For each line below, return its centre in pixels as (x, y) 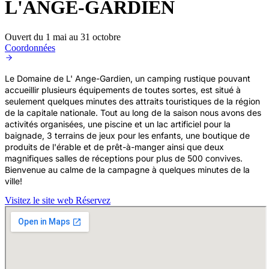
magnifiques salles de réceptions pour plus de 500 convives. (124, 158)
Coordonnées (30, 47)
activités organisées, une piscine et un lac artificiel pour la (118, 124)
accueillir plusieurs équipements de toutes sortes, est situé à (123, 89)
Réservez (93, 200)
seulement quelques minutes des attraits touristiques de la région (132, 101)
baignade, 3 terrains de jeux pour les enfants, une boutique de (127, 135)
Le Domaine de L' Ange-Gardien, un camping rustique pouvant (128, 78)
